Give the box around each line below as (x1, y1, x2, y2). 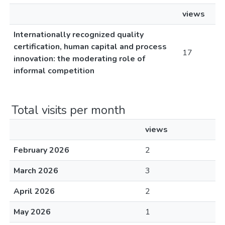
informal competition (14, 65, 94, 76)
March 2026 (14, 165, 58, 176)
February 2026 (14, 145, 69, 156)
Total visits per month (12, 102, 126, 118)
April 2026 (14, 186, 55, 197)
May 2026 (14, 206, 51, 217)
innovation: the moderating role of (14, 53, 145, 64)
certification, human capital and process (14, 41, 167, 52)
